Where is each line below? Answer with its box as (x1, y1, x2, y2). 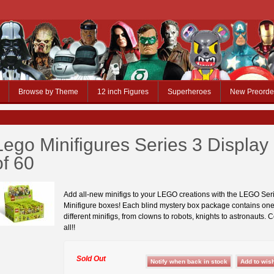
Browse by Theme (18, 87, 78, 96)
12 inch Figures (97, 87, 149, 96)
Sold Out (76, 254, 106, 263)
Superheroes (168, 87, 211, 96)
